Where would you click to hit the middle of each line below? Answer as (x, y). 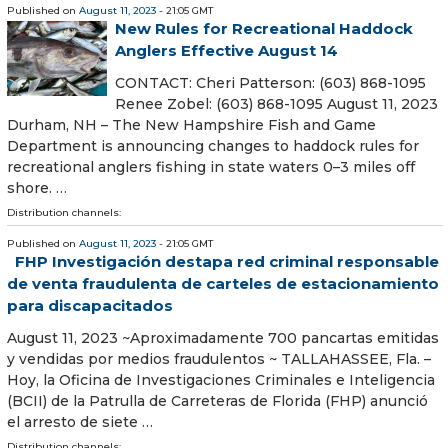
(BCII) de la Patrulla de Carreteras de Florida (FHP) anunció (217, 400)
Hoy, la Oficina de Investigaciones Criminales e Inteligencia (221, 379)
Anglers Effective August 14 (226, 50)
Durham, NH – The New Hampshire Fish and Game (191, 124)
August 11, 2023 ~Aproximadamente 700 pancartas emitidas (223, 337)
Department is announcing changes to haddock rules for (213, 145)
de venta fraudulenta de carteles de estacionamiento (223, 283)
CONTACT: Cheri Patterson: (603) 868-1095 (270, 82)
